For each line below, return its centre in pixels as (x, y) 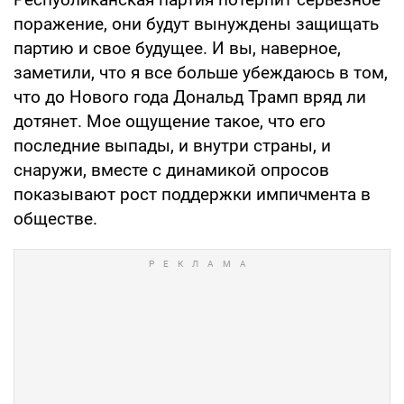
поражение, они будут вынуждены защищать (196, 24)
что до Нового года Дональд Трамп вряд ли (190, 97)
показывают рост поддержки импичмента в (192, 195)
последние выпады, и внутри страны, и (172, 146)
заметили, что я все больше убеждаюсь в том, (201, 73)
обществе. (55, 219)
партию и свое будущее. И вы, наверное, (177, 49)
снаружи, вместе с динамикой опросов (171, 170)
